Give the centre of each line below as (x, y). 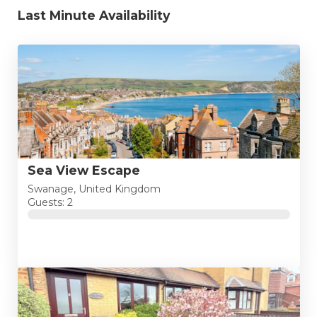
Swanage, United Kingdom (94, 189)
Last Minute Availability (93, 15)
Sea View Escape (83, 170)
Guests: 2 (50, 203)
